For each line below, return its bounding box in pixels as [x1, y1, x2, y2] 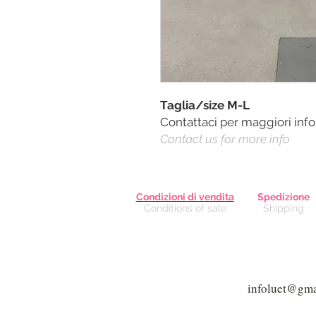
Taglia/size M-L [160, 97, 250, 112]
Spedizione [257, 190, 310, 202]
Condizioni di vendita [135, 190, 234, 202]
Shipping [263, 202, 304, 214]
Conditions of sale [143, 202, 226, 214]
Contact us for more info [160, 131, 290, 146]
